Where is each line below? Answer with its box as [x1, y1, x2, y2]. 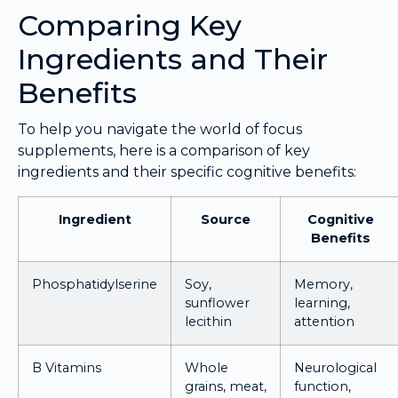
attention [294, 313, 354, 330]
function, [294, 378, 351, 394]
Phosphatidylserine [32, 275, 157, 292]
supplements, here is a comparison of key [18, 142, 310, 160]
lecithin [185, 313, 232, 330]
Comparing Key [18, 8, 242, 44]
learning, [294, 294, 350, 311]
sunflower [185, 294, 250, 311]
